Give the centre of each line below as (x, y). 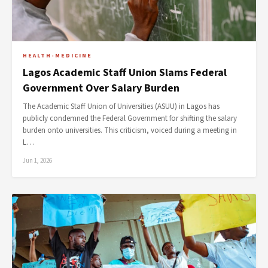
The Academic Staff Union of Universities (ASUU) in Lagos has (121, 106)
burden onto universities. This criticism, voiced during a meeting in (130, 130)
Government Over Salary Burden (101, 88)
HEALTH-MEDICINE (57, 56)
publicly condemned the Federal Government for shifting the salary (130, 118)
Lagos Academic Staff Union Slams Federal (125, 73)
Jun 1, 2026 (37, 161)
